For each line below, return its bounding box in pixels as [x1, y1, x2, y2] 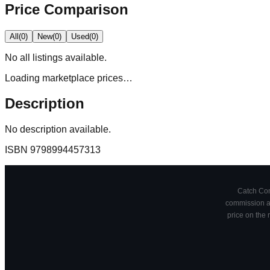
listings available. [30, 52, 107, 63]
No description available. [5, 124, 111, 135]
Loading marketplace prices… [5, 72, 133, 83]
